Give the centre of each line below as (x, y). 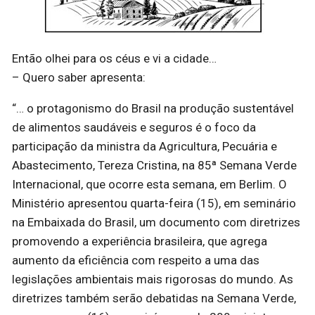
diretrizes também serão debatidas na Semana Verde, (154, 298)
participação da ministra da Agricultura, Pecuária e (144, 147)
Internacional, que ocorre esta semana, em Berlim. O (149, 185)
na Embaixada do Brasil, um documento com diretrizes (156, 223)
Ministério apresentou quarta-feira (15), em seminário (154, 204)
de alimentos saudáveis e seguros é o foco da (134, 128)
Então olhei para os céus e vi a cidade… (114, 59)
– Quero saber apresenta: (79, 78)
